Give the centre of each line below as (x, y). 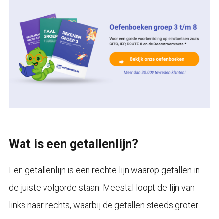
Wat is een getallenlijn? (73, 144)
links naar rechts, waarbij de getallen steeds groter (103, 205)
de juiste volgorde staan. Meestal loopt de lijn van (101, 187)
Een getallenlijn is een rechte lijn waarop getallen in (104, 170)
